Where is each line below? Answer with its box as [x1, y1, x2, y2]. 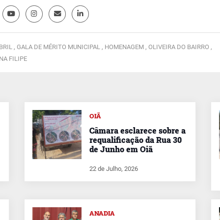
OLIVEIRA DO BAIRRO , [148, 43, 212, 51]
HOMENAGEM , [105, 43, 148, 51]
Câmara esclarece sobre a [89, 125, 186, 136]
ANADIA [89, 209, 115, 217]
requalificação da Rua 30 [89, 135, 182, 145]
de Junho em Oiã [89, 144, 153, 154]
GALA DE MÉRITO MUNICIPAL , [17, 43, 105, 51]
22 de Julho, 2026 [89, 165, 138, 172]
